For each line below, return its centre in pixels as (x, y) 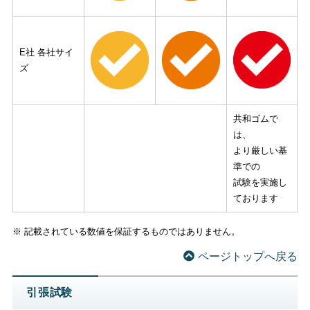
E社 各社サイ (46, 52)
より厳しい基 (260, 150)
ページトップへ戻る (248, 256)
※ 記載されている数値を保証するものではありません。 (126, 232)
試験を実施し (260, 182)
